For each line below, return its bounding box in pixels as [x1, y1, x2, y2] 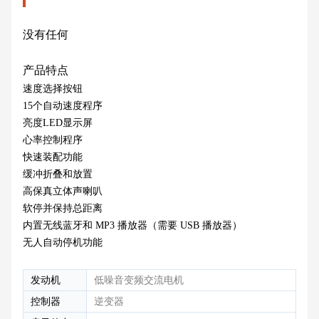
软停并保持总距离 [23, 203, 103, 214]
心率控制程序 [23, 135, 83, 146]
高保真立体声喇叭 [23, 186, 103, 197]
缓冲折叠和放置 [23, 169, 93, 180]
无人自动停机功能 [23, 237, 103, 249]
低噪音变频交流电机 [94, 275, 184, 286]
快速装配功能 [23, 152, 83, 163]
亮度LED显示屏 [23, 117, 93, 129]
